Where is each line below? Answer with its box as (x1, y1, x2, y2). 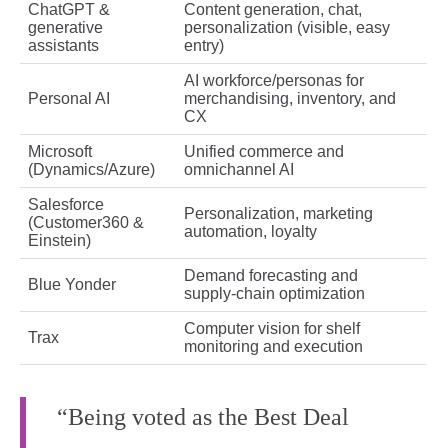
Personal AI (28, 90, 110, 108)
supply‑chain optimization (184, 285, 365, 303)
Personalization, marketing (184, 205, 373, 223)
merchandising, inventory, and (184, 90, 396, 108)
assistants (28, 37, 99, 55)
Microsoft (28, 143, 92, 161)
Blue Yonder (28, 276, 116, 294)
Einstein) (28, 232, 91, 250)
